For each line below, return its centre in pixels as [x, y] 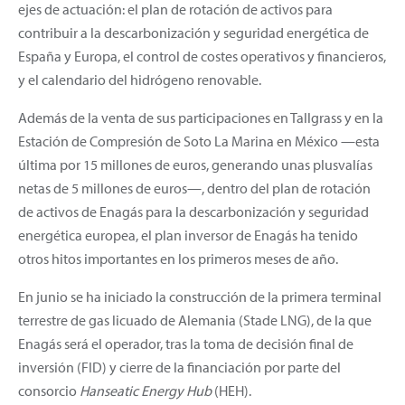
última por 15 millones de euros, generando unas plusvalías [195, 164]
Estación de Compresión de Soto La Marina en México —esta [199, 141]
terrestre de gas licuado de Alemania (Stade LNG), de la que [195, 320]
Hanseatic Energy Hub [146, 390]
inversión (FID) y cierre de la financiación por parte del [179, 367]
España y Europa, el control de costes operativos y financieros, [202, 56]
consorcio [49, 390]
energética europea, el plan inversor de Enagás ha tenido [188, 235]
